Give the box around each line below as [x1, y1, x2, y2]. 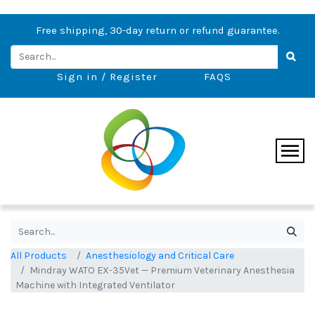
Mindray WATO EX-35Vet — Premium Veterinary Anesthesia [30, 264, 295, 276]
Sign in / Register [57, 70, 157, 83]
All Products [11, 249, 67, 262]
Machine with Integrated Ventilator [15, 278, 175, 291]
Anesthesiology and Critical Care [86, 249, 234, 262]
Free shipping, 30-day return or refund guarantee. [35, 24, 280, 37]
